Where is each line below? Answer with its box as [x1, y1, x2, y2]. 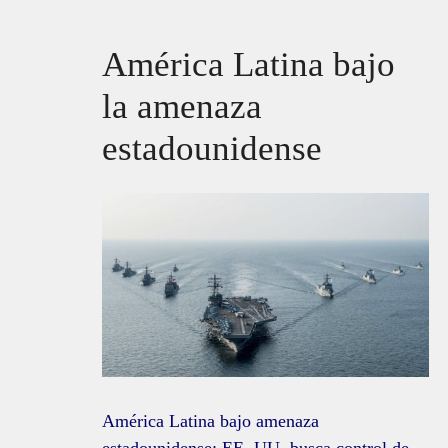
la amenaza [102, 86, 262, 126]
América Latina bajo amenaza [102, 411, 319, 432]
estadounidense [102, 128, 322, 168]
